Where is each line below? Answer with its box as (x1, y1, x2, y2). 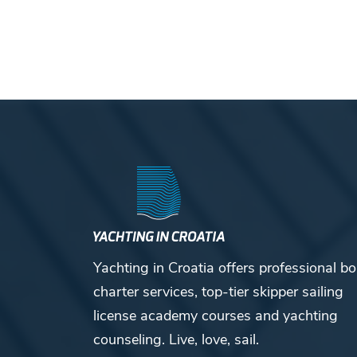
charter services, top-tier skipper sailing (93, 281, 343, 301)
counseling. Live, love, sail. (93, 329, 259, 349)
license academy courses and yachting (93, 305, 338, 325)
